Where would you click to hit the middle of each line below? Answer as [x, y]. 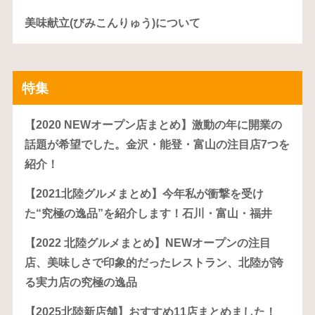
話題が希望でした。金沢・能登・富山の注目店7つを [157, 145]
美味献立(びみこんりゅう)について [112, 23]
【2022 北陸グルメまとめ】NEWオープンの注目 [147, 243]
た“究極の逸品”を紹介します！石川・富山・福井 [148, 214]
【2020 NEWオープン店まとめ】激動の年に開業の [153, 125]
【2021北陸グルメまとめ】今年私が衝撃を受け [144, 194]
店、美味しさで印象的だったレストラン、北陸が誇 [154, 263]
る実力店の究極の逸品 [81, 283]
